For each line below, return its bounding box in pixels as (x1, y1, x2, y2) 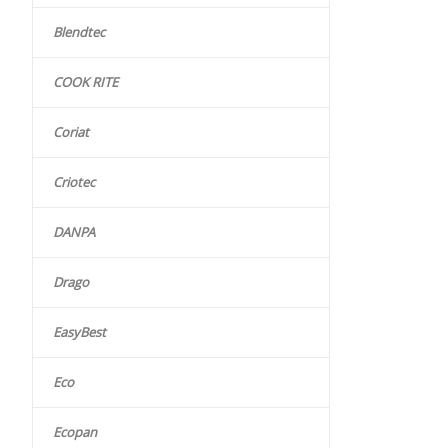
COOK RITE (53, 73, 118, 92)
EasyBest (53, 323, 106, 342)
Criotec (53, 173, 95, 192)
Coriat (53, 123, 89, 142)
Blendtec (53, 23, 105, 42)
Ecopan (53, 423, 97, 442)
